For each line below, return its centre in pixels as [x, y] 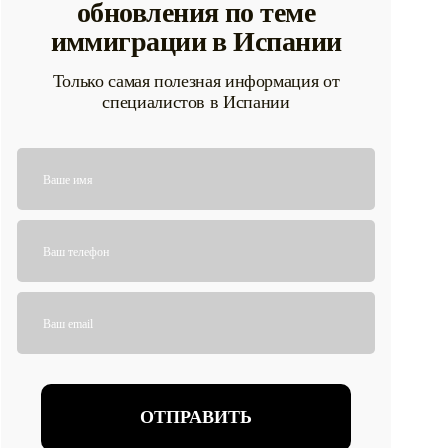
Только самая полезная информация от [196, 81]
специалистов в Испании [196, 102]
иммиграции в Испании [196, 41]
